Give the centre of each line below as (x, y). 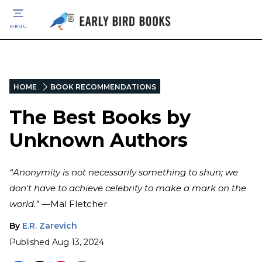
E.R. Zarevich (50, 225)
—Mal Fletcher (73, 204)
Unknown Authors (99, 140)
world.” (24, 204)
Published (30, 242)
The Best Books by (100, 118)
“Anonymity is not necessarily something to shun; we (124, 172)
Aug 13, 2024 (78, 242)
